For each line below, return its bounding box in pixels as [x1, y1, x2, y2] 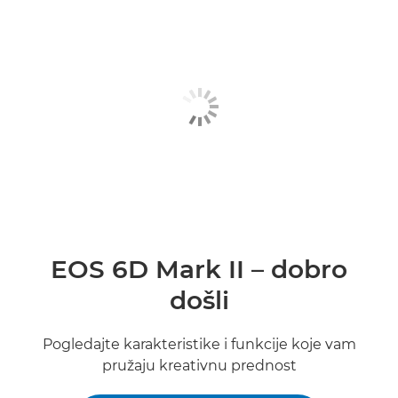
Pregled [18, 8, 64, 23]
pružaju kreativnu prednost [101, 357, 297, 374]
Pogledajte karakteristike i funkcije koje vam [42, 336, 356, 353]
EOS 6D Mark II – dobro [51, 254, 347, 284]
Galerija [18, 97, 63, 112]
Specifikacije [18, 52, 92, 68]
